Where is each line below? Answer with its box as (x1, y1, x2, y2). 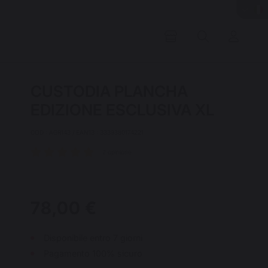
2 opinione (102, 148, 132, 156)
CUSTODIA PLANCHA (31, 82, 188, 100)
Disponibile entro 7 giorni (44, 233, 142, 243)
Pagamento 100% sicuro (44, 248, 142, 258)
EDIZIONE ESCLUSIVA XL (31, 100, 214, 119)
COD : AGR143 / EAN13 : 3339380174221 (31, 129, 144, 136)
